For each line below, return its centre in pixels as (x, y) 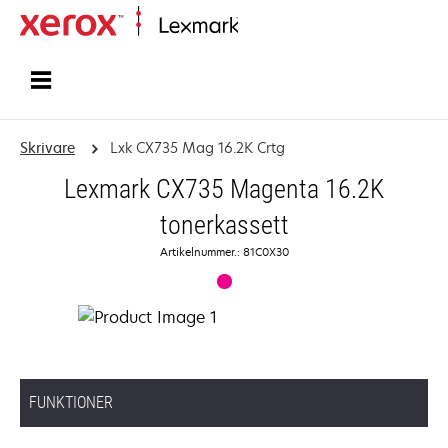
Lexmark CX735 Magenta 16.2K (224, 189)
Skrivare (47, 147)
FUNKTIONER (71, 402)
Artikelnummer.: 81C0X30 (224, 251)
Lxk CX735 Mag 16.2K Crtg (197, 147)
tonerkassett (224, 225)
